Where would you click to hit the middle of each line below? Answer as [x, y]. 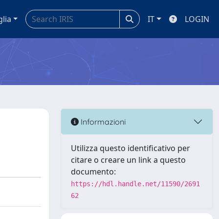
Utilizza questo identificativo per [131, 148]
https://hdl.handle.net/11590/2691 [135, 184]
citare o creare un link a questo [128, 160]
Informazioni [102, 121]
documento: [93, 172]
